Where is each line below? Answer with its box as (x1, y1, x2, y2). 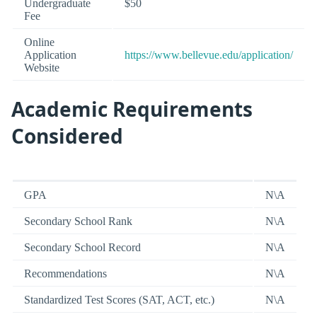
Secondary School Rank (24, 215, 132, 228)
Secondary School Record (24, 241, 141, 254)
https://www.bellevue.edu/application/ (125, 48, 293, 61)
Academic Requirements (11, 95, 253, 122)
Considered (11, 122, 123, 149)
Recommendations (24, 267, 107, 280)
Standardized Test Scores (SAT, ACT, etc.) (24, 294, 214, 306)
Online (24, 35, 54, 48)
